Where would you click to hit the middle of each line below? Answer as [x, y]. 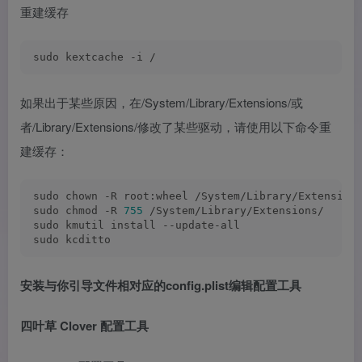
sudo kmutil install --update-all [137, 225]
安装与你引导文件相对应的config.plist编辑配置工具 [161, 285]
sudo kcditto [72, 240]
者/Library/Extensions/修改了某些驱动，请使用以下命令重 [176, 126]
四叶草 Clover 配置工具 [84, 326]
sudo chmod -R [78, 210]
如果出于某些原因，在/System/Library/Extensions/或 [162, 102]
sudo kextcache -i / [95, 57]
